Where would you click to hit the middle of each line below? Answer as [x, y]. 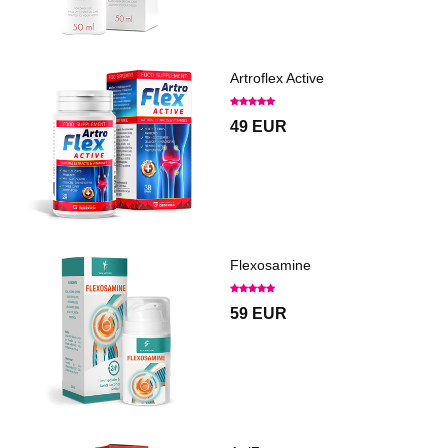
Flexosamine [270, 264]
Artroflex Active [277, 77]
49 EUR [258, 126]
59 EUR [258, 313]
